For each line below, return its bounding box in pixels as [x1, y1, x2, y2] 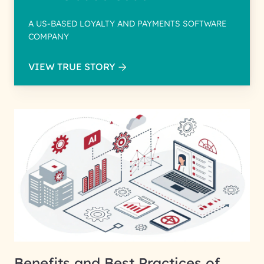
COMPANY [28, 31, 69, 42]
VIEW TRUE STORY [28, 61, 115, 72]
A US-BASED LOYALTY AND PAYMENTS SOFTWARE [28, 18, 226, 29]
